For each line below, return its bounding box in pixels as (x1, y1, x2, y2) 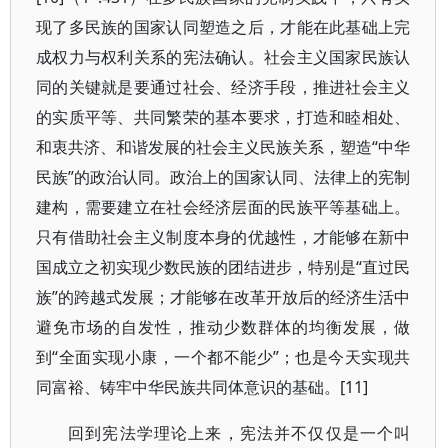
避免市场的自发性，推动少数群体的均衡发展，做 (36, 316, 411, 338)
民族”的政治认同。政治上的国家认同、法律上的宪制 (36, 166, 411, 188)
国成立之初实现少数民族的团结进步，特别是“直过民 (36, 256, 411, 278)
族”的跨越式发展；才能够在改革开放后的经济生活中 (36, 286, 411, 308)
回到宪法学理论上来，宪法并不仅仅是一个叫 (68, 422, 411, 444)
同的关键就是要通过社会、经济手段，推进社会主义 (36, 76, 411, 98)
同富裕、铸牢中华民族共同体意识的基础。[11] (36, 376, 368, 398)
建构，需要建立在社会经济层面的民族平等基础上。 (36, 196, 411, 218)
